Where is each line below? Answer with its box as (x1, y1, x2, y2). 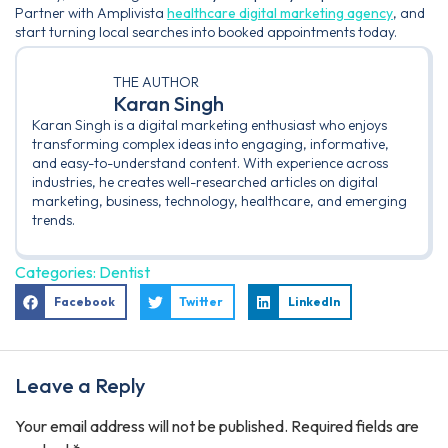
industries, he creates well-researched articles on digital (32, 173, 378, 192)
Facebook (54, 294, 116, 310)
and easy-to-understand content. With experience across (32, 154, 388, 173)
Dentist (99, 262, 150, 283)
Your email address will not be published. (15, 416, 288, 437)
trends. (32, 211, 75, 230)
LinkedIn (287, 294, 340, 310)
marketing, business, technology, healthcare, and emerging (32, 192, 407, 211)
